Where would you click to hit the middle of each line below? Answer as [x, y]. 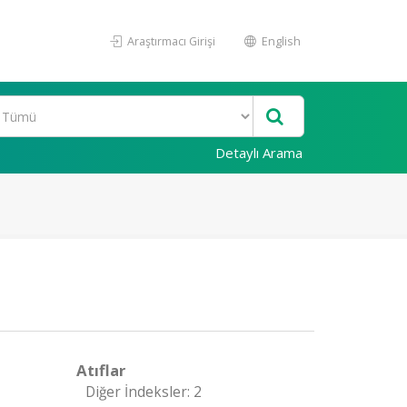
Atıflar [100, 370]
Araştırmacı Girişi [170, 41]
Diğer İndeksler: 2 [143, 392]
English [280, 41]
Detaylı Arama [259, 153]
